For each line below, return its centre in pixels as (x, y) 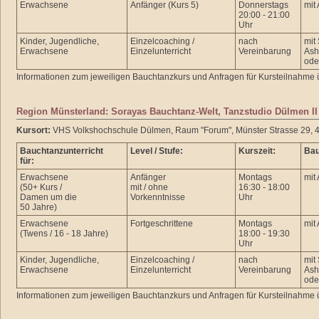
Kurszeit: (257, 151)
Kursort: (33, 130)
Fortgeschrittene (162, 224)
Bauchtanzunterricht (62, 151)
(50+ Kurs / (41, 187)
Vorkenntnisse (158, 197)
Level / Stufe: (157, 151)
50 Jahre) (38, 207)
